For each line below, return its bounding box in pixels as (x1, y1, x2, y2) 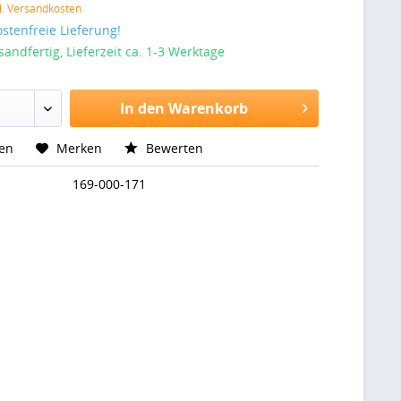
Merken (56, 140, 103, 157)
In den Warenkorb (119, 98, 248, 118)
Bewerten (142, 140, 204, 157)
